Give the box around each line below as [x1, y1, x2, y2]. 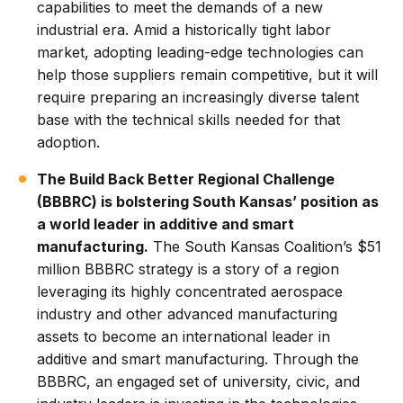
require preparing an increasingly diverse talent [37, 88, 360, 107]
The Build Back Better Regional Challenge [37, 170, 336, 189]
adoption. [37, 133, 101, 152]
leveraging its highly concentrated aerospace [37, 282, 344, 301]
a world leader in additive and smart [37, 215, 295, 234]
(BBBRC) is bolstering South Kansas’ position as [37, 193, 380, 211]
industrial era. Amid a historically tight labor [37, 21, 332, 40]
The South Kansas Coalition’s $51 [148, 237, 382, 256]
